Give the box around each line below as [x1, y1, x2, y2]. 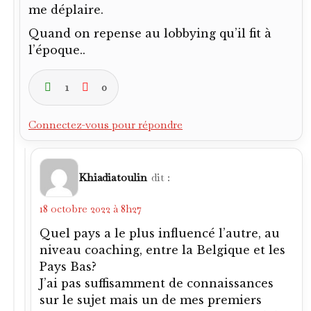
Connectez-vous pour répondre [28, 117, 183, 132]
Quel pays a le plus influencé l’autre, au [40, 226, 280, 240]
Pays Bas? [40, 259, 96, 274]
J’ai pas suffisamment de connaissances [40, 276, 274, 290]
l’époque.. [28, 42, 85, 57]
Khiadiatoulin [78, 169, 147, 185]
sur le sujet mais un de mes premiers [40, 292, 262, 307]
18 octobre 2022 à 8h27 [40, 201, 142, 215]
